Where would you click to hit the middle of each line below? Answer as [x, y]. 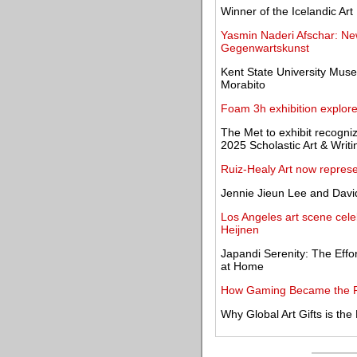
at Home [242, 266]
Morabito [243, 84]
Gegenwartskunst [265, 48]
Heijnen [240, 229]
